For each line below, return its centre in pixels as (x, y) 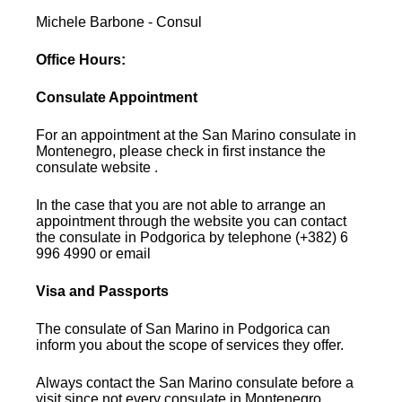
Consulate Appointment (117, 97)
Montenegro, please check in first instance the (181, 151)
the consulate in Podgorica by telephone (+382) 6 (192, 237)
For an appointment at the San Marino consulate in (197, 135)
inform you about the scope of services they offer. (190, 345)
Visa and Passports (103, 291)
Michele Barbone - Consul (119, 22)
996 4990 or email (94, 253)
